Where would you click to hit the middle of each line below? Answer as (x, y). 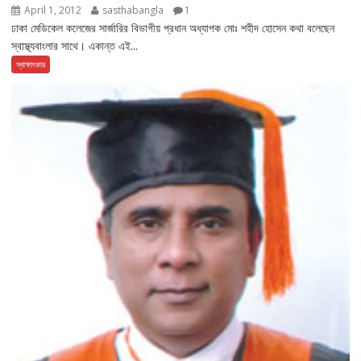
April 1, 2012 (53, 10)
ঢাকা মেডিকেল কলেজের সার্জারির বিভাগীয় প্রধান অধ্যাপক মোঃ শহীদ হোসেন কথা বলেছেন (173, 27)
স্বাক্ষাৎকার (31, 64)
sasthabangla (133, 10)
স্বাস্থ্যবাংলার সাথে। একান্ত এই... (75, 45)
